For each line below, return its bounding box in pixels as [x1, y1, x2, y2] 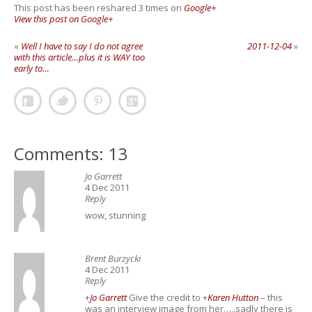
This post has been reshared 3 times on [14, 1, 184, 14]
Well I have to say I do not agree [21, 40, 143, 52]
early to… [14, 62, 49, 75]
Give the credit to [127, 291, 203, 304]
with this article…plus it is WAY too [14, 51, 145, 63]
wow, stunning [85, 209, 146, 221]
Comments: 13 [14, 142, 127, 165]
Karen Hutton [208, 291, 258, 304]
